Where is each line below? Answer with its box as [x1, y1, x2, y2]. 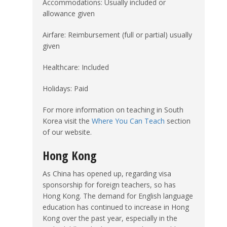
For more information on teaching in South [43, 104, 183, 115]
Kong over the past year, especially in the [43, 213, 177, 223]
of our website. [43, 127, 92, 137]
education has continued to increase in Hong [43, 202, 189, 212]
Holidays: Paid [43, 83, 88, 93]
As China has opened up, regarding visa [43, 168, 171, 178]
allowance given [43, 8, 95, 18]
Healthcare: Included [43, 62, 109, 72]
